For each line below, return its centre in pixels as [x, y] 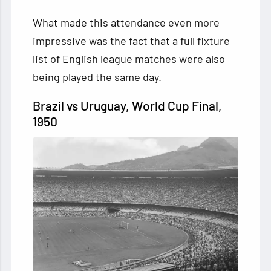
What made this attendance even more [126, 23]
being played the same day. [97, 77]
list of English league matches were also [129, 59]
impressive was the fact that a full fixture [132, 41]
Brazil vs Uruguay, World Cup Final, [128, 106]
